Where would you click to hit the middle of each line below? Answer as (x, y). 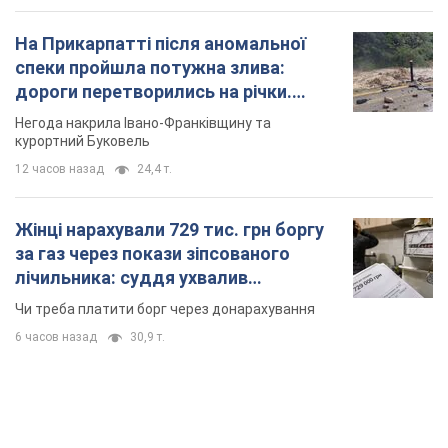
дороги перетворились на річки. (153, 92)
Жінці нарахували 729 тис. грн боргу (169, 230)
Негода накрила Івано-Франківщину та (143, 123)
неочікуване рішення (103, 302)
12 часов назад (59, 169)
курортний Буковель (82, 141)
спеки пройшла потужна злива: (150, 68)
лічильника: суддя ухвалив (131, 278)
